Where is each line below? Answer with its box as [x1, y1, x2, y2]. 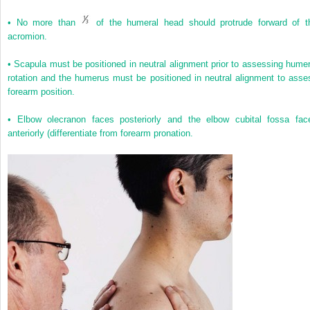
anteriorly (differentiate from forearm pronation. [8, 128, 193, 139]
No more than [16, 17, 81, 28]
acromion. [8, 31, 47, 42]
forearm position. [8, 86, 75, 98]
